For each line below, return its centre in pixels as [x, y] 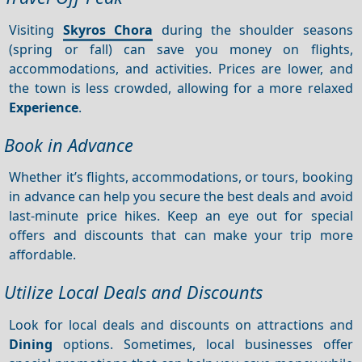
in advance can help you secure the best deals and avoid [181, 196]
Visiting [36, 29]
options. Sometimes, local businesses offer [203, 344]
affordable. [43, 254]
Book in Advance [69, 145]
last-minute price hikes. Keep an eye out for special [181, 215]
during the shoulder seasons [253, 29]
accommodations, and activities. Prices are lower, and [181, 68]
